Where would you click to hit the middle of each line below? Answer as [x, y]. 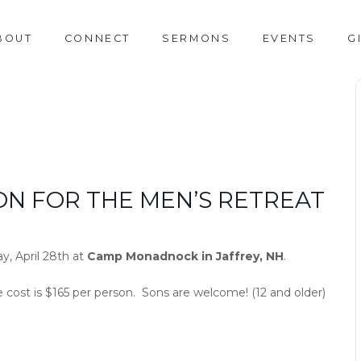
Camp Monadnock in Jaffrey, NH [185, 256]
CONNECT [97, 38]
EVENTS [289, 38]
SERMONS [197, 38]
